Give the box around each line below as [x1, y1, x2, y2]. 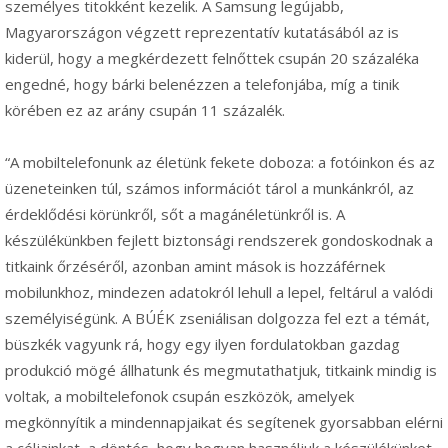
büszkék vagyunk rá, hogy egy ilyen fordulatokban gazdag [5, 333, 400, 354]
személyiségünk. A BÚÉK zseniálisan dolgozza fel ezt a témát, [5, 307, 430, 328]
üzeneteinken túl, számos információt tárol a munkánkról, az [5, 177, 414, 198]
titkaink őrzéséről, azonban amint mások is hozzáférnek [5, 255, 385, 276]
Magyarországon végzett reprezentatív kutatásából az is [5, 21, 399, 42]
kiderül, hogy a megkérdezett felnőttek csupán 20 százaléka [5, 47, 419, 68]
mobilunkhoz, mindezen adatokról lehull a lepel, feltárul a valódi [5, 281, 433, 302]
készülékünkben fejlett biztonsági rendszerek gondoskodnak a [5, 229, 433, 250]
